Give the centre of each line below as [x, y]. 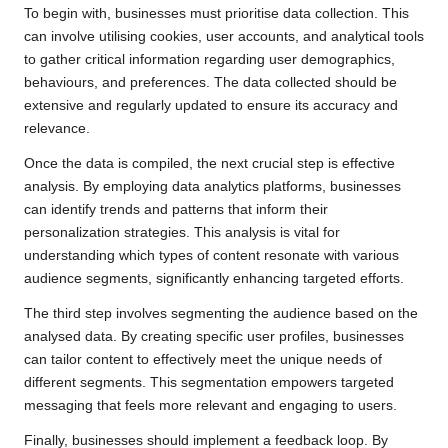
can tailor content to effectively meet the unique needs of [203, 359]
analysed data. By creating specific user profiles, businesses [214, 336]
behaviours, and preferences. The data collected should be [210, 82]
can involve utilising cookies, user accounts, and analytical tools [224, 36]
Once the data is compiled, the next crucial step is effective [209, 163]
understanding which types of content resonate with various [211, 255]
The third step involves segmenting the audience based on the [221, 313]
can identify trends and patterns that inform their [176, 209]
